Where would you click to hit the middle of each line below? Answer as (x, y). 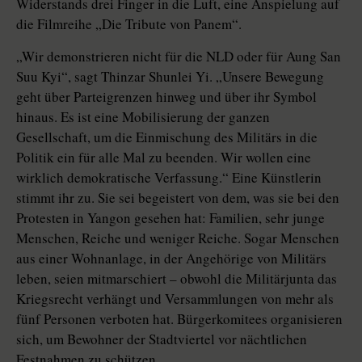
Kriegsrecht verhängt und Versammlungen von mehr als (175, 299)
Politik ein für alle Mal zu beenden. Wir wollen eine (164, 158)
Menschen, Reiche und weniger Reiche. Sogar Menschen (178, 238)
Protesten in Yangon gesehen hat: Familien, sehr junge (170, 218)
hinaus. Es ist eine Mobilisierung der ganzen (143, 117)
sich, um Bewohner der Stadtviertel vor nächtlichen (162, 339)
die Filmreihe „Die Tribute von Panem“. (129, 24)
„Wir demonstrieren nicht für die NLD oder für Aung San (179, 57)
